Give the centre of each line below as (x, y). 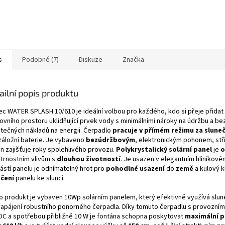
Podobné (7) (40, 60)
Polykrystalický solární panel (164, 149)
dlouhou (71, 159)
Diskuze (91, 60)
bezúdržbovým (110, 140)
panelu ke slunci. (39, 178)
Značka (133, 60)
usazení (152, 168)
